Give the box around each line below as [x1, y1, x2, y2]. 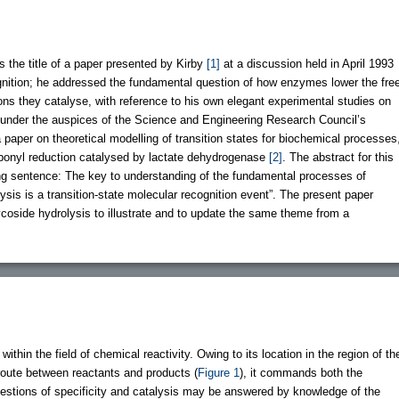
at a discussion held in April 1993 [220, 56, 394, 70]
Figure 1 [198, 365, 240, 379]
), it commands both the [240, 365, 362, 379]
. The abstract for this [282, 150, 394, 164]
